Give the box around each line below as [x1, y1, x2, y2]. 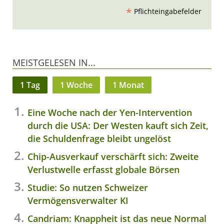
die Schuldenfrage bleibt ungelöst [27, 132, 171, 145]
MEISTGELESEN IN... [12, 56, 95, 69]
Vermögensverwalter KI [27, 194, 128, 207]
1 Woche [60, 79, 92, 91]
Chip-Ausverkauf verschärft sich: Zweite [27, 150, 198, 163]
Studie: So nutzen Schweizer [27, 181, 148, 194]
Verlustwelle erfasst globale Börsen [27, 163, 179, 176]
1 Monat [112, 79, 144, 91]
